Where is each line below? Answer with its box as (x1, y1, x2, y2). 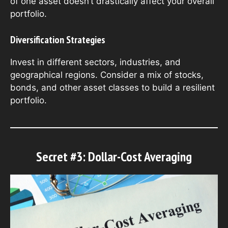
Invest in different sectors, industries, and (10, 56, 181, 67)
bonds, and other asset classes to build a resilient (10, 82, 215, 93)
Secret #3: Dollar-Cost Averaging (36, 148, 192, 165)
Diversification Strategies (10, 33, 105, 46)
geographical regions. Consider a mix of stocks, (10, 69, 204, 80)
